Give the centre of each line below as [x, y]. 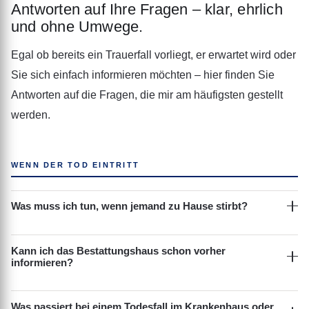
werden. [31, 114]
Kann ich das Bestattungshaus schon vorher [118, 250]
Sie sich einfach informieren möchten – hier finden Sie [143, 74]
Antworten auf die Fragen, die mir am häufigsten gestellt [147, 94]
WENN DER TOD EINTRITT [76, 165]
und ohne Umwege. [77, 27]
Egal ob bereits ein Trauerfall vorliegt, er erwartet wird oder [153, 54]
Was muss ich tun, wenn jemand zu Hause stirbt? [129, 206]
